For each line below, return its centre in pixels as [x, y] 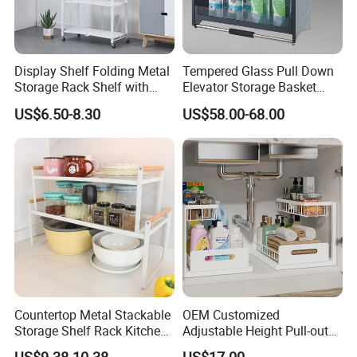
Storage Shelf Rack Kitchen [91, 330]
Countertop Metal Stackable [93, 314]
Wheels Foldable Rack [76, 103]
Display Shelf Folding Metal [92, 71]
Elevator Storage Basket [249, 87]
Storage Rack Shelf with [82, 87]
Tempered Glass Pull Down [258, 71]
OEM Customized [231, 314]
